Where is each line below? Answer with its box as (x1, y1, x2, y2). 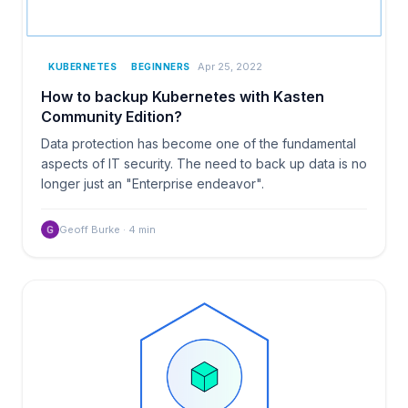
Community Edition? (41, 107, 182, 126)
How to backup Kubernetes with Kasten (41, 87, 324, 106)
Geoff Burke (59, 222, 120, 236)
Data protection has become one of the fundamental (41, 135, 356, 151)
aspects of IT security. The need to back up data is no (41, 155, 367, 171)
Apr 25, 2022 (197, 60, 262, 74)
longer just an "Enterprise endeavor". (41, 175, 264, 191)
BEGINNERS (131, 60, 190, 72)
